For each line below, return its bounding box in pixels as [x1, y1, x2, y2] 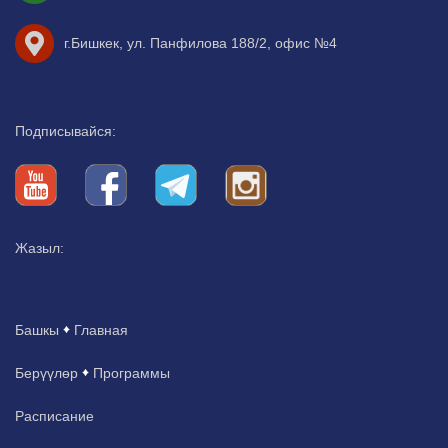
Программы [89, 364, 170, 381]
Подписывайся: [15, 122, 116, 139]
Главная [70, 321, 128, 338]
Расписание [15, 407, 94, 424]
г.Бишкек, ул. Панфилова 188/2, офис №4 [64, 35, 337, 52]
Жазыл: [15, 239, 64, 256]
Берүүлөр [15, 364, 82, 381]
